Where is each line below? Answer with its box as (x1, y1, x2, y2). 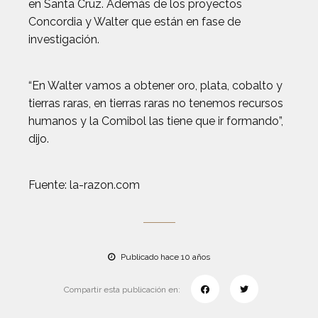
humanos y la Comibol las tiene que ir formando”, (28, 114, 283, 128)
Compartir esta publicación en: (63, 285, 180, 295)
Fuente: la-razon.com (28, 178, 140, 192)
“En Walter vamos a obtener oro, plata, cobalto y (28, 79, 283, 92)
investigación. (28, 33, 99, 46)
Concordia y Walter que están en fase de (28, 15, 241, 28)
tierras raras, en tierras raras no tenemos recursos (28, 97, 283, 110)
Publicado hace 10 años (119, 252, 210, 262)
